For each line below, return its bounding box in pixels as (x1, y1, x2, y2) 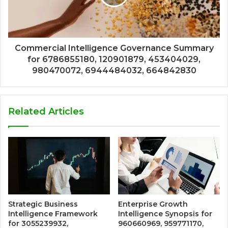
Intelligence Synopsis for (118, 209, 212, 219)
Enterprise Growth (118, 199, 188, 209)
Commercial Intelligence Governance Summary (14, 43, 214, 53)
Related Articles (8, 106, 84, 118)
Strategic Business (8, 199, 78, 209)
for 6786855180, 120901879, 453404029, (27, 54, 201, 65)
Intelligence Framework (8, 209, 98, 219)
